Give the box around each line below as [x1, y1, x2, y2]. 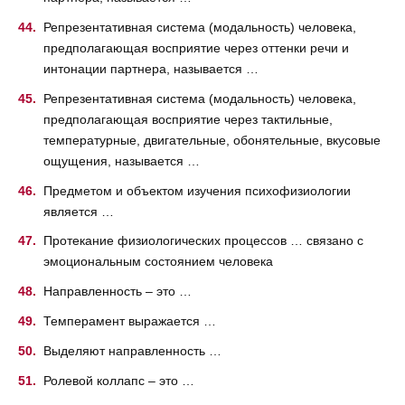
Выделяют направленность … [43, 343, 221, 358]
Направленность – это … [43, 284, 192, 299]
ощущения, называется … [43, 153, 200, 168]
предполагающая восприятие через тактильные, [43, 111, 333, 127]
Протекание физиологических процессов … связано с [43, 233, 363, 249]
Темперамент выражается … [43, 313, 216, 328]
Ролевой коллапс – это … [43, 372, 194, 388]
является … [43, 203, 114, 219]
